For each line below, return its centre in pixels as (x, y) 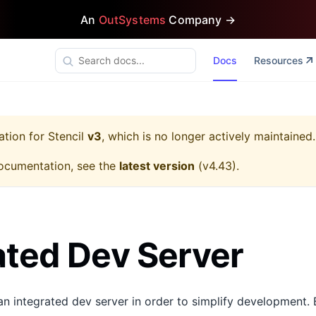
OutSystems (132, 19)
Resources (278, 60)
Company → (201, 19)
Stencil (66, 136)
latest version (157, 166)
